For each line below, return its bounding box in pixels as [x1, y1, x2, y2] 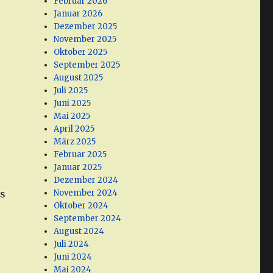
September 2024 [54, 213, 122, 224]
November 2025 [54, 34, 117, 45]
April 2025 [54, 124, 95, 135]
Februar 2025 [54, 149, 107, 160]
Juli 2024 [54, 239, 90, 250]
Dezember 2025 [54, 21, 118, 32]
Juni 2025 [54, 98, 91, 109]
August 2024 [54, 226, 105, 237]
